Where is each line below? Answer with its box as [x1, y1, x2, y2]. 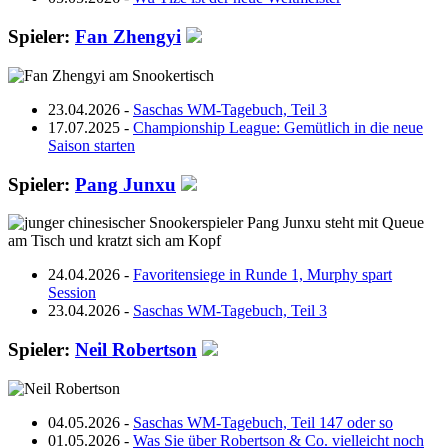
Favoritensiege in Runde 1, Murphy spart [133, 266, 392, 284]
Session [48, 284, 96, 302]
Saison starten [48, 136, 135, 154]
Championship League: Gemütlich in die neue [133, 118, 423, 136]
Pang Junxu [75, 173, 176, 195]
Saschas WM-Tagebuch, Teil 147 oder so [133, 413, 393, 431]
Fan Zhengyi [75, 26, 181, 48]
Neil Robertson [75, 339, 197, 361]
